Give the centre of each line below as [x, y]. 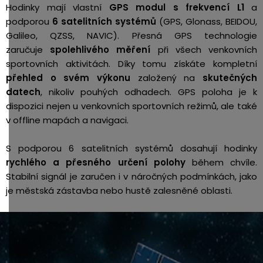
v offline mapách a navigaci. [68, 120]
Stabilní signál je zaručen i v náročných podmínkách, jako [131, 176]
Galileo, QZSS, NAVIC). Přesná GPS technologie [131, 36]
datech [23, 92]
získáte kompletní [216, 64]
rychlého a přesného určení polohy [96, 162]
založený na [166, 78]
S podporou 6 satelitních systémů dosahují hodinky [131, 148]
